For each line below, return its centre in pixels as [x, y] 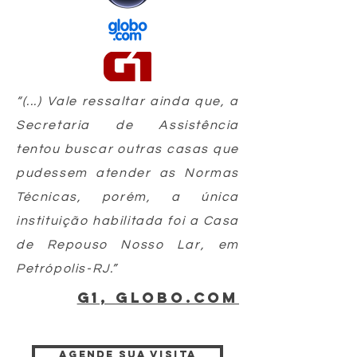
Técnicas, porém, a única [127, 197]
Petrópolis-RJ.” [67, 269]
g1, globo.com [158, 298]
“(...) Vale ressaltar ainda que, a [127, 102]
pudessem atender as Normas [127, 173]
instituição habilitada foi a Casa [127, 221]
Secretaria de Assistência [127, 126]
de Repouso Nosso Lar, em [127, 245]
